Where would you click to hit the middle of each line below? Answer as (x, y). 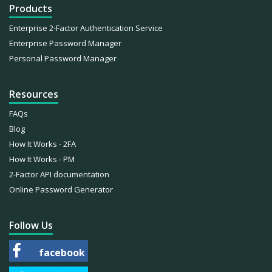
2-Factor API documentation (59, 174)
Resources (34, 94)
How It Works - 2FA (42, 144)
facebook (61, 253)
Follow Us (31, 225)
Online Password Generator (61, 189)
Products (31, 8)
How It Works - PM (42, 159)
